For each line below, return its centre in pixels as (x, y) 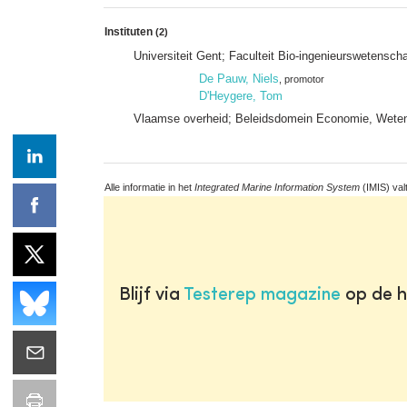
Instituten (130, 31)
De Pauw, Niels (239, 78)
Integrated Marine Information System (277, 187)
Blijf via (151, 295)
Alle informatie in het (149, 187)
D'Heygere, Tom (241, 95)
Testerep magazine (262, 295)
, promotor (302, 79)
